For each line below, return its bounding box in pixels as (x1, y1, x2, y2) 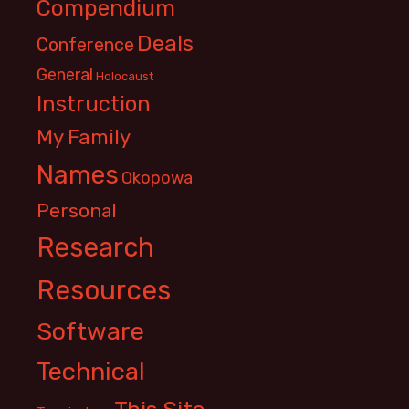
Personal (37, 199, 117, 222)
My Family (37, 125, 131, 150)
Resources (37, 275, 171, 306)
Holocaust (96, 69, 153, 83)
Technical (37, 357, 145, 386)
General (37, 65, 93, 84)
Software (37, 317, 144, 346)
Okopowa (121, 168, 193, 187)
